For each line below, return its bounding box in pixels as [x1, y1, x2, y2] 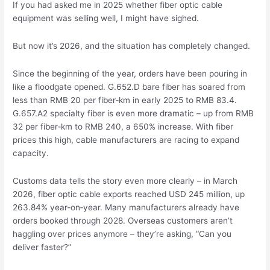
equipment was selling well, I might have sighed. [13, 13, 199, 24]
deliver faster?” [13, 242, 72, 252]
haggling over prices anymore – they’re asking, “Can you [13, 228, 232, 239]
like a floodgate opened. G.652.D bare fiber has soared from [13, 81, 246, 92]
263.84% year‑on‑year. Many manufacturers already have [13, 202, 240, 212]
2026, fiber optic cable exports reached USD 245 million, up [13, 189, 245, 199]
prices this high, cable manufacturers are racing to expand [13, 134, 240, 145]
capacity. [13, 148, 49, 158]
